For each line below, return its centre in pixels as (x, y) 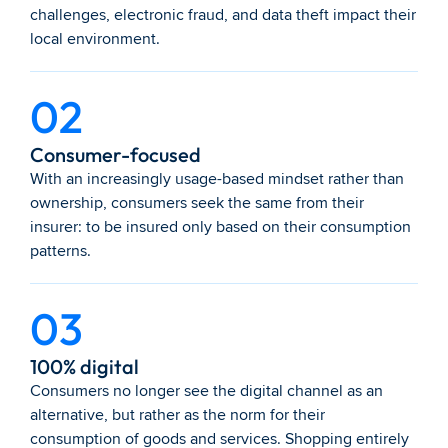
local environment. (95, 39)
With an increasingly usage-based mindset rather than (217, 179)
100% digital (84, 366)
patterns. (60, 251)
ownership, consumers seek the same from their (197, 203)
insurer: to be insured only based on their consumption (220, 227)
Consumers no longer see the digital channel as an (206, 391)
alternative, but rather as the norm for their (177, 415)
